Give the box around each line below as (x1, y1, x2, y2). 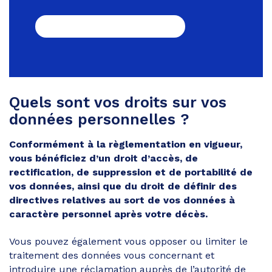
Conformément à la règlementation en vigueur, (9, 138, 242, 150)
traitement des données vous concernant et (9, 249, 214, 261)
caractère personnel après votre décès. (9, 208, 208, 220)
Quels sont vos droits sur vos (9, 93, 226, 111)
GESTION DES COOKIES (58, 21, 163, 32)
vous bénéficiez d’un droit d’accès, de (9, 152, 198, 164)
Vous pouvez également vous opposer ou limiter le (9, 235, 248, 247)
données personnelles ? (9, 110, 189, 128)
